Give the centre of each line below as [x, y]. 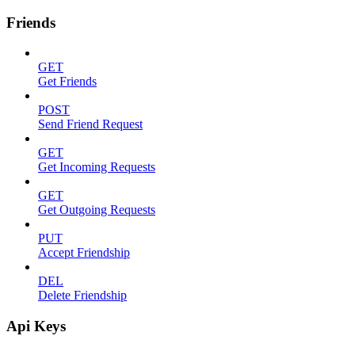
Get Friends [67, 82]
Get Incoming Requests [97, 167]
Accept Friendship [84, 253]
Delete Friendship [82, 296]
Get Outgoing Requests [97, 210]
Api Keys [36, 326]
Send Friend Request [90, 124]
